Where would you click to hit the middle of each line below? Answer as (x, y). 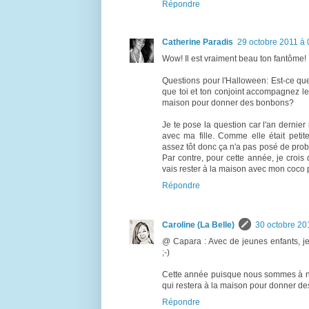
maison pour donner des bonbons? (228, 102)
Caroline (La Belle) (198, 225)
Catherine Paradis (198, 42)
